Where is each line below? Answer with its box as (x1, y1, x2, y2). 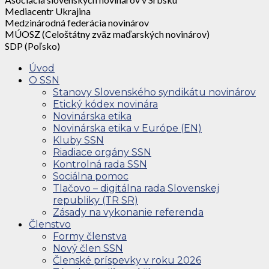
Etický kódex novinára (53, 98, 158, 110)
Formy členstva (53, 231, 127, 243)
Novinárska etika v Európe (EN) (53, 122, 202, 134)
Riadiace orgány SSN (53, 147, 151, 159)
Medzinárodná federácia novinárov (5, 17, 149, 29)
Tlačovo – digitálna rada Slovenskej (53, 183, 219, 195)
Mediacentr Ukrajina (5, 5, 91, 17)
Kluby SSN (53, 134, 104, 147)
